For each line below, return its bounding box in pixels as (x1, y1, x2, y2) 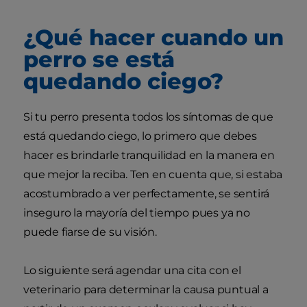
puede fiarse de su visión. (23, 225, 160, 238)
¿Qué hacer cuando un (23, 23, 284, 51)
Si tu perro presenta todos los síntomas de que (23, 110, 273, 123)
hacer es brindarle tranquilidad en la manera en (23, 148, 275, 162)
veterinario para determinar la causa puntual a (23, 282, 269, 296)
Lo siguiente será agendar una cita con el (23, 263, 241, 277)
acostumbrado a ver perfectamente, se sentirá (23, 186, 270, 200)
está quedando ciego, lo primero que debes (23, 129, 257, 143)
